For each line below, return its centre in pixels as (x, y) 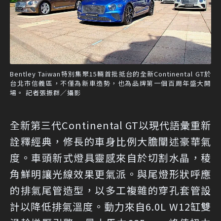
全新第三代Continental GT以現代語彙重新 (110, 125)
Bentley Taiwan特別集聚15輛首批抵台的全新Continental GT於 (110, 74)
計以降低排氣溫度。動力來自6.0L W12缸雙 (110, 207)
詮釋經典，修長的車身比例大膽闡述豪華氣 (110, 142)
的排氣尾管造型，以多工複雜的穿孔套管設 (110, 190)
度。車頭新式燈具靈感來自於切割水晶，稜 (110, 158)
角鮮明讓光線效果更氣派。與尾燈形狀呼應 (110, 174)
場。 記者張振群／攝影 (45, 93)
